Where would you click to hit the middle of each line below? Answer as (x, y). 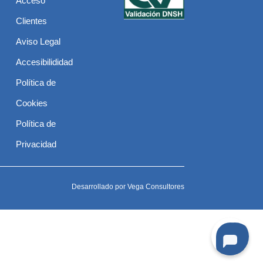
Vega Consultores (156, 187)
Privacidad (36, 144)
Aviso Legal (38, 42)
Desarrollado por (99, 187)
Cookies (31, 103)
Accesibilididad (44, 62)
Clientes (31, 21)
